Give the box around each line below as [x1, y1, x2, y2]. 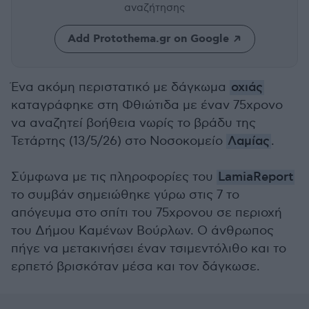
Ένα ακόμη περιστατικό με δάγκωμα [11, 80, 230, 94]
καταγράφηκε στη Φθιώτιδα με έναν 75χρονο [11, 98, 283, 112]
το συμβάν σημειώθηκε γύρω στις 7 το [11, 188, 239, 202]
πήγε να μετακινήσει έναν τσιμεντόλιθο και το [11, 241, 286, 256]
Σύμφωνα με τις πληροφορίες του [11, 170, 217, 184]
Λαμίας [228, 134, 270, 149]
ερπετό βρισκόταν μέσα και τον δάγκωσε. [11, 259, 260, 274]
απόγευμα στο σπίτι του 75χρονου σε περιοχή [11, 206, 282, 220]
